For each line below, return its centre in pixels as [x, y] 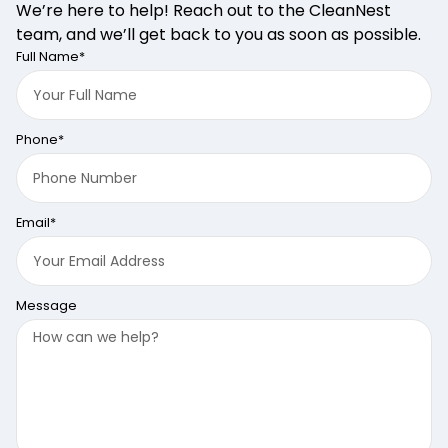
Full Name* [50, 57]
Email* [36, 223]
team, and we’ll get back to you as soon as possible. [218, 35]
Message [46, 306]
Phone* [40, 140]
